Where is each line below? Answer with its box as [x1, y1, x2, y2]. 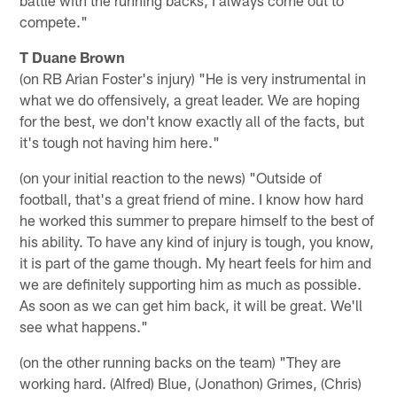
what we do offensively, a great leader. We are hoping [19, 90, 361, 108]
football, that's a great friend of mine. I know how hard [19, 189, 364, 207]
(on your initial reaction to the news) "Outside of [19, 167, 323, 186]
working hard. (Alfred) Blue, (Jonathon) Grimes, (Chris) [19, 373, 362, 392]
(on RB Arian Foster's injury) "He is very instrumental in [19, 68, 367, 87]
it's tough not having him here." [19, 132, 221, 151]
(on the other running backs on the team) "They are [19, 352, 342, 370]
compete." [19, 12, 89, 30]
